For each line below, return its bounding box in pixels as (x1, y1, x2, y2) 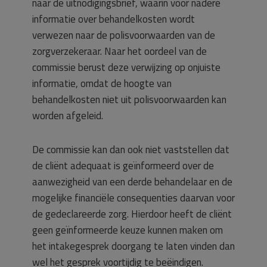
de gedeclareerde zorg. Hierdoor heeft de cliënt (32, 206, 232, 222)
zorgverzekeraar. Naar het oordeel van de (32, 44, 207, 59)
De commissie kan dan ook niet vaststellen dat (32, 142, 229, 157)
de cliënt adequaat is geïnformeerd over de (32, 158, 214, 173)
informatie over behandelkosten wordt (32, 11, 195, 27)
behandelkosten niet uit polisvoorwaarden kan (32, 92, 226, 107)
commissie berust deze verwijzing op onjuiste (32, 60, 221, 75)
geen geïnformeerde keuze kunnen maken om (32, 222, 223, 238)
